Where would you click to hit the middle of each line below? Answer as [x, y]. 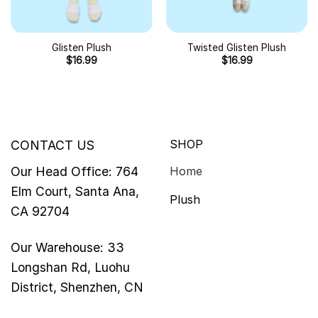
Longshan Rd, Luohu [70, 267]
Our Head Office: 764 [75, 171]
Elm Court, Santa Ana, [75, 191]
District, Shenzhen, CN [77, 287]
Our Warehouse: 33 [67, 247]
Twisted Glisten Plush [237, 47]
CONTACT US [53, 145]
